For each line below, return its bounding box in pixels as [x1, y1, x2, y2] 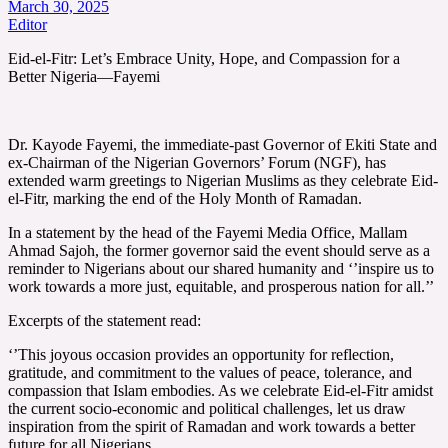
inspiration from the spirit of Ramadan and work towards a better [8, 417, 415, 435]
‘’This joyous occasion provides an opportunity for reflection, [8, 345, 394, 363]
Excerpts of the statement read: [8, 311, 201, 329]
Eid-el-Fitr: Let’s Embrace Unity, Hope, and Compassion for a [8, 49, 400, 67]
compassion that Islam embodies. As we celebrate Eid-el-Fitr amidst [8, 381, 433, 399]
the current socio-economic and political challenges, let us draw [8, 399, 406, 417]
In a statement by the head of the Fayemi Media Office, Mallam [8, 223, 407, 241]
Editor [8, 15, 47, 33]
